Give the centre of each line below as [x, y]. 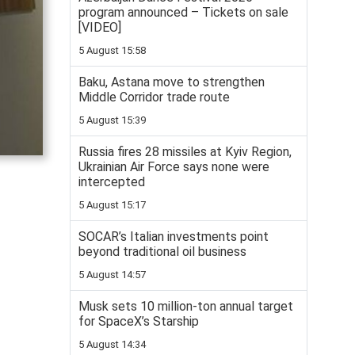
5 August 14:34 [112, 344]
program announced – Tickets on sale [183, 12]
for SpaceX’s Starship [139, 321]
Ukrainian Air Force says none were [174, 167]
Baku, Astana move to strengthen [172, 82]
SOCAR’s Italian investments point [174, 237]
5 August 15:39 [112, 120]
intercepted [112, 182]
